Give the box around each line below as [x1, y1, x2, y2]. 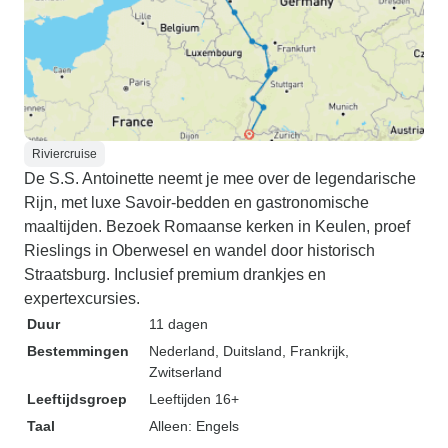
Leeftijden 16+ [149, 391, 239, 407]
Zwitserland [149, 364, 222, 380]
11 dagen [149, 316, 208, 332]
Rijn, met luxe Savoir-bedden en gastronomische [24, 194, 369, 211]
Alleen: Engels [149, 418, 239, 434]
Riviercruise [32, 147, 97, 161]
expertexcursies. [24, 290, 140, 307]
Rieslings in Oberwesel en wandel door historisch [24, 242, 375, 259]
